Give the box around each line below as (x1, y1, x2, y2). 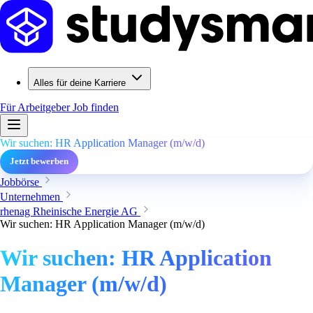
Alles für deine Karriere (34, 78, 126, 88)
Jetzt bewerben (10, 156, 68, 166)
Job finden (73, 101, 119, 113)
